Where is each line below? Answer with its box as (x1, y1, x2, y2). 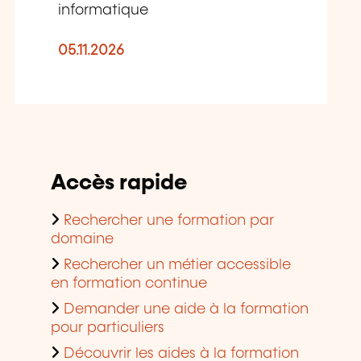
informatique (58, 3, 148, 19)
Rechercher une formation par (64, 214, 274, 229)
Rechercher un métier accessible (64, 258, 291, 273)
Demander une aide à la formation (64, 302, 309, 317)
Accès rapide (51, 172, 187, 195)
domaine (51, 232, 114, 247)
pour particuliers (51, 321, 164, 336)
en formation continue (51, 276, 207, 292)
